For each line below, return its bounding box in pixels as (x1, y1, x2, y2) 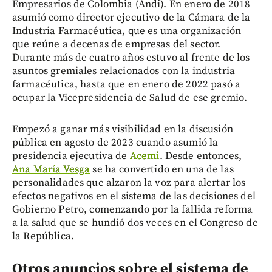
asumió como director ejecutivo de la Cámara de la (12, 11, 251, 25)
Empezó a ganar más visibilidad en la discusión (12, 123, 233, 137)
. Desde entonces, (159, 149, 242, 163)
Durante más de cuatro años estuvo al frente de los (12, 51, 250, 65)
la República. (12, 229, 74, 243)
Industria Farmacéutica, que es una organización (12, 24, 242, 38)
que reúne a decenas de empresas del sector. (12, 38, 221, 52)
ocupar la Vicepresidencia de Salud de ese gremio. (12, 91, 248, 105)
